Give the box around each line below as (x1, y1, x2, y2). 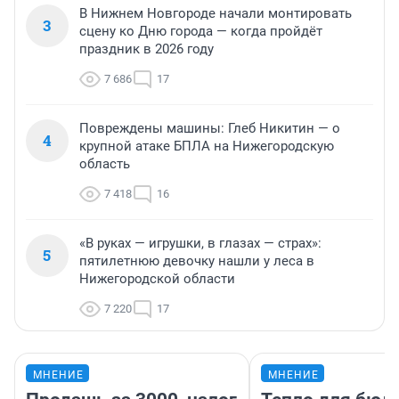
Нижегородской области (79, 271, 235, 288)
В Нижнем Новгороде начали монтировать (79, 5, 352, 22)
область (79, 156, 130, 173)
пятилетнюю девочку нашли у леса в (79, 253, 314, 270)
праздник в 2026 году (79, 41, 214, 58)
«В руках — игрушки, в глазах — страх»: (79, 235, 322, 252)
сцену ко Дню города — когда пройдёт (79, 23, 322, 40)
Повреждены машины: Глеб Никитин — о (79, 120, 340, 137)
